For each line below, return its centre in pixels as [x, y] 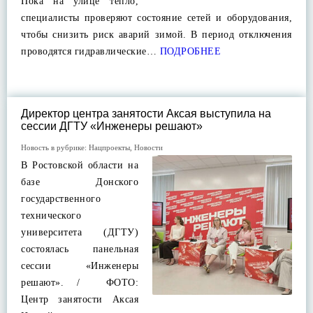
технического [51, 216]
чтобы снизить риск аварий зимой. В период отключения [156, 35]
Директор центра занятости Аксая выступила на [146, 114]
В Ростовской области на [80, 165]
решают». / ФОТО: [80, 283]
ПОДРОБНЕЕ [189, 51]
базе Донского [80, 182]
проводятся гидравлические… [89, 51]
